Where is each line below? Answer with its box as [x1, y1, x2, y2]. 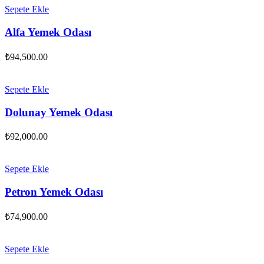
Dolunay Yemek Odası [5, 105, 113, 118]
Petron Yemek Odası [5, 186, 103, 198]
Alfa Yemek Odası [5, 26, 91, 39]
